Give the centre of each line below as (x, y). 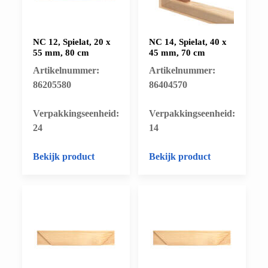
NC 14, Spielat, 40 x (188, 42)
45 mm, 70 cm (177, 53)
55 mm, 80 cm (61, 53)
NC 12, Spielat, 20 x (72, 42)
